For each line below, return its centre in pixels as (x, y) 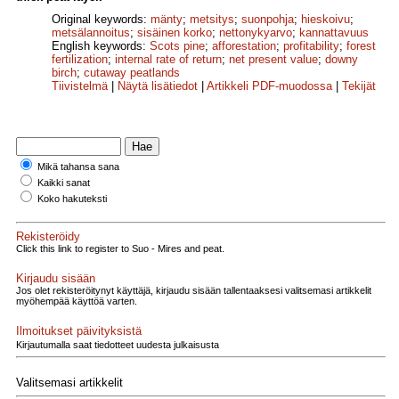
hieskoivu (326, 20)
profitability (311, 46)
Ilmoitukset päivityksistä (79, 330)
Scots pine (177, 46)
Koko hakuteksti (72, 199)
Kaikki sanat (64, 183)
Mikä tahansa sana (78, 167)
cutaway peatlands (132, 73)
